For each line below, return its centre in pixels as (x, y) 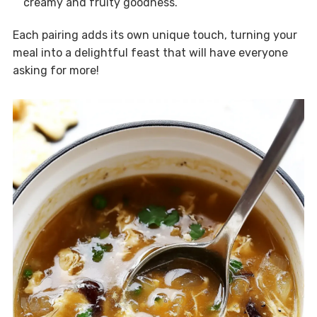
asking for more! (56, 71)
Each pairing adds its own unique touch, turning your (155, 35)
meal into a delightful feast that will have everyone (150, 53)
